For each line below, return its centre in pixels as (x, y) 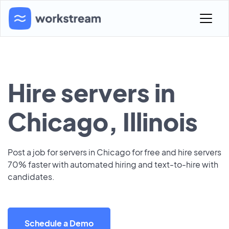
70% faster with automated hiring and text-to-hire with (113, 164)
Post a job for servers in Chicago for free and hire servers (114, 152)
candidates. (31, 177)
